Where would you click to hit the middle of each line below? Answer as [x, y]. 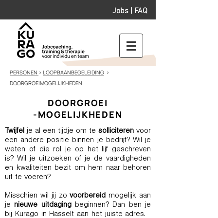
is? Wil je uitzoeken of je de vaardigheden [78, 159]
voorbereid [88, 196]
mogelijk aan [128, 196]
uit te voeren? [28, 178]
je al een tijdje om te [61, 131]
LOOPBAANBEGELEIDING [73, 72]
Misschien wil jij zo [37, 196]
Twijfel [15, 131]
